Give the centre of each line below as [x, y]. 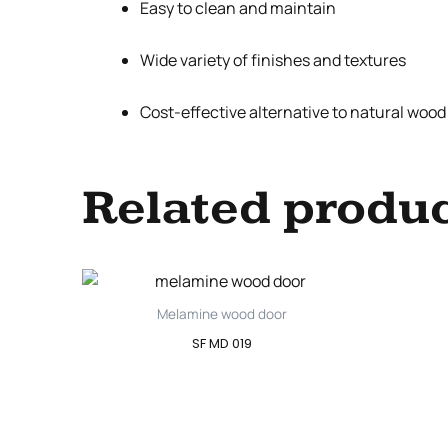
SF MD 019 [222, 343]
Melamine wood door [222, 314]
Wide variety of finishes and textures [273, 59]
